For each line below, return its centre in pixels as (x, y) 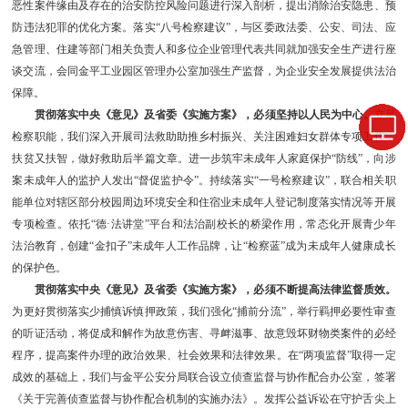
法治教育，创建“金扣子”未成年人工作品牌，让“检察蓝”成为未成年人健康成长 (204, 246)
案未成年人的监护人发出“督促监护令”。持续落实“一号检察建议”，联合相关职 (204, 181)
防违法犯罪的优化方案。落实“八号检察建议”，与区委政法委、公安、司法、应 (204, 28)
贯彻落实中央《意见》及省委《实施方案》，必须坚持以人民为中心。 (204, 115)
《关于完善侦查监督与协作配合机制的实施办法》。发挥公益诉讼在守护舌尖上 (204, 399)
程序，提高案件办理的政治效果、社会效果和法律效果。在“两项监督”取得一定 (204, 356)
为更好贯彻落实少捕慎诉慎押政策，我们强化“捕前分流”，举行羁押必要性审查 (204, 312)
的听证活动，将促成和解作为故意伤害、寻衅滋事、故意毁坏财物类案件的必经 (204, 334)
